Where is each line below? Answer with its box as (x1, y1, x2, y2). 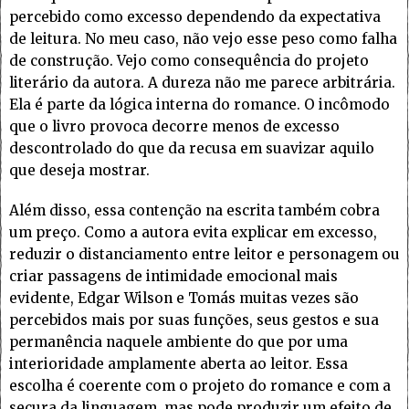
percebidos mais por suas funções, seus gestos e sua (9, 311, 379, 330)
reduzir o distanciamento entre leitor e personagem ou (9, 246, 400, 264)
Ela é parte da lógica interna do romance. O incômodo (9, 96, 390, 114)
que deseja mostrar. (9, 162, 150, 180)
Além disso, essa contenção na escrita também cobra (9, 202, 380, 220)
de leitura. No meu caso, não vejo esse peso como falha (9, 30, 397, 48)
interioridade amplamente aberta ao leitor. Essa (9, 355, 348, 373)
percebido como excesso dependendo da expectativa (9, 8, 381, 26)
